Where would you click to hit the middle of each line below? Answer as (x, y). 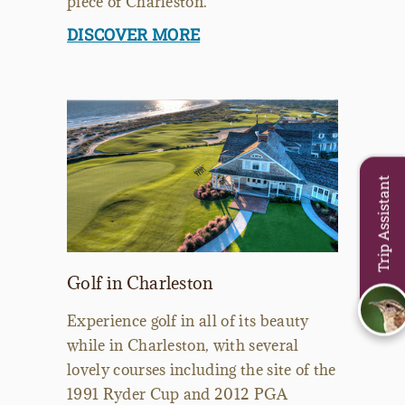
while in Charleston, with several (183, 345)
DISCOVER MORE (134, 35)
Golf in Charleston (140, 283)
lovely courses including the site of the (202, 369)
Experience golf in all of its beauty (188, 320)
